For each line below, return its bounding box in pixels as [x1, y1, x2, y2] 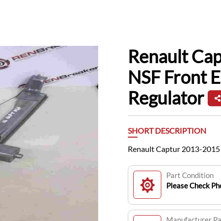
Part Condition [166, 171, 214, 180]
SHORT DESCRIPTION [128, 126, 206, 135]
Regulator [128, 87, 204, 109]
